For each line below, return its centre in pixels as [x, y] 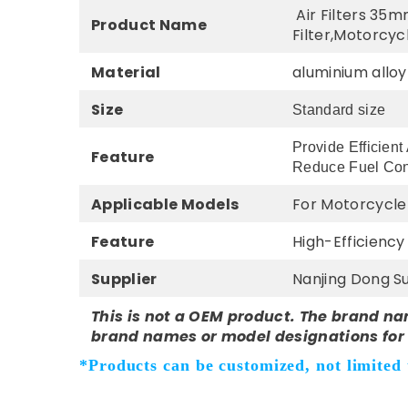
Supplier [124, 280]
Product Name [149, 25]
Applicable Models [165, 205]
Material [126, 73]
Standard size [339, 110]
